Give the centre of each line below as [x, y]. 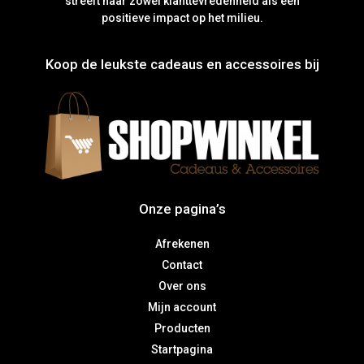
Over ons [182, 286]
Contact [182, 264]
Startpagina [182, 349]
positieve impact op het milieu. [182, 18]
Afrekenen [182, 243]
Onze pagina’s [182, 208]
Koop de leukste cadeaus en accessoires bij [182, 65]
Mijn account [182, 307]
